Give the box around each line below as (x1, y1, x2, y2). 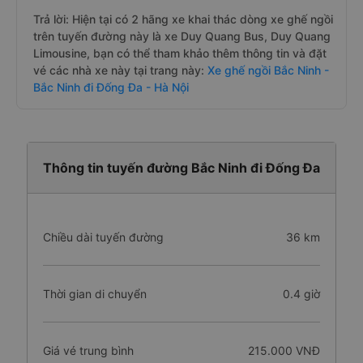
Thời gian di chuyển (43, 287, 147, 301)
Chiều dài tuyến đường (43, 230, 164, 244)
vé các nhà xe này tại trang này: (33, 63, 204, 77)
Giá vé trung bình (43, 344, 134, 357)
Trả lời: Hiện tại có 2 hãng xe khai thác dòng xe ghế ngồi (33, 12, 333, 26)
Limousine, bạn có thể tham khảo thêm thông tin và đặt (33, 46, 327, 60)
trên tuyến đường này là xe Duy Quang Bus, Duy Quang (33, 29, 331, 43)
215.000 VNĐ (247, 344, 320, 357)
